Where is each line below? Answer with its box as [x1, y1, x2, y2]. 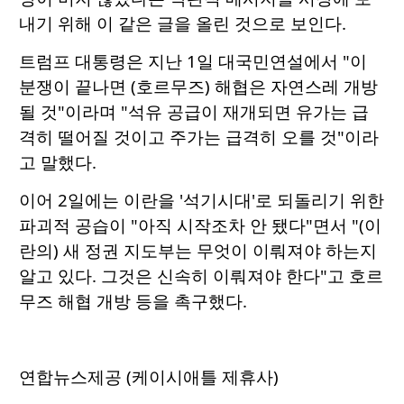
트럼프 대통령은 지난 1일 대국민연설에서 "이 [19, 50, 367, 73]
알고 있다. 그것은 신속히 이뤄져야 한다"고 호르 [19, 264, 383, 288]
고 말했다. [19, 151, 96, 174]
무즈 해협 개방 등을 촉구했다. [19, 289, 247, 313]
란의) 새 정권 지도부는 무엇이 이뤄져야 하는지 [19, 239, 377, 262]
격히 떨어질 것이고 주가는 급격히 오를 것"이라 [19, 125, 379, 149]
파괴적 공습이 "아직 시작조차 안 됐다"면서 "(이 [19, 214, 381, 237]
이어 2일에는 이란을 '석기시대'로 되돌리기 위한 [19, 188, 384, 212]
